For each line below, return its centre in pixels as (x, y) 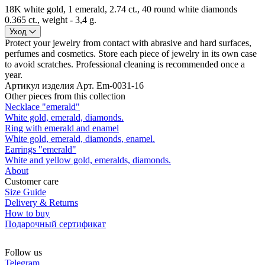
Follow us (23, 252)
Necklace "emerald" (42, 106)
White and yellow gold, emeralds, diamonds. (88, 160)
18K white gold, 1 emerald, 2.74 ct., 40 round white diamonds (121, 9)
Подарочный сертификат (55, 224)
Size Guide (25, 192)
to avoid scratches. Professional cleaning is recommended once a (125, 64)
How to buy (27, 213)
